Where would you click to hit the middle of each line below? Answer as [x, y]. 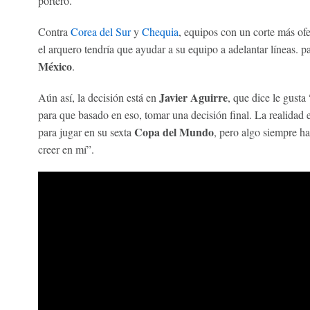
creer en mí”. [66, 149]
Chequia [160, 32]
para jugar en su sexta [86, 132]
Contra [54, 32]
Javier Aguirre [193, 98]
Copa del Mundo [174, 132]
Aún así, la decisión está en [98, 98]
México [55, 66]
